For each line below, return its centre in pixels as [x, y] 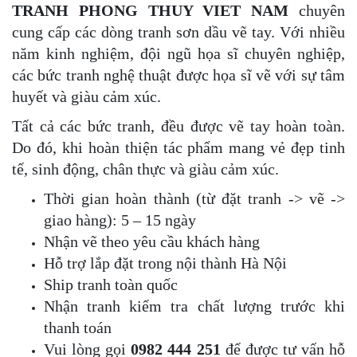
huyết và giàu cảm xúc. [86, 97]
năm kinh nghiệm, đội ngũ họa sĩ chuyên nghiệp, [178, 54]
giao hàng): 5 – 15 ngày [120, 220]
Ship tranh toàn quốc [111, 285]
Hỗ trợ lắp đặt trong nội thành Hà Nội [165, 263]
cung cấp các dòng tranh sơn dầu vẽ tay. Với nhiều [178, 32]
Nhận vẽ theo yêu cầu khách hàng [152, 242]
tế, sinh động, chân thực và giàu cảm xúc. [145, 169]
